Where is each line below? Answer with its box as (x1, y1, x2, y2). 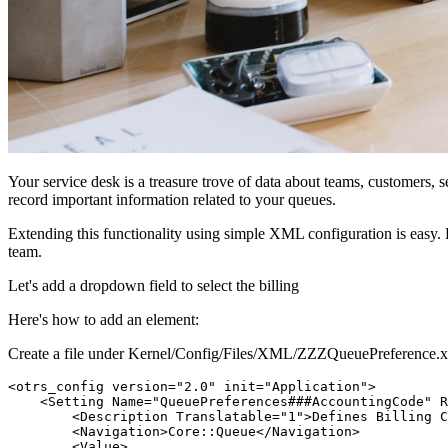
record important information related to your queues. (8, 191, 336, 209)
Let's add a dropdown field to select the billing (8, 277, 299, 295)
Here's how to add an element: (8, 311, 199, 329)
